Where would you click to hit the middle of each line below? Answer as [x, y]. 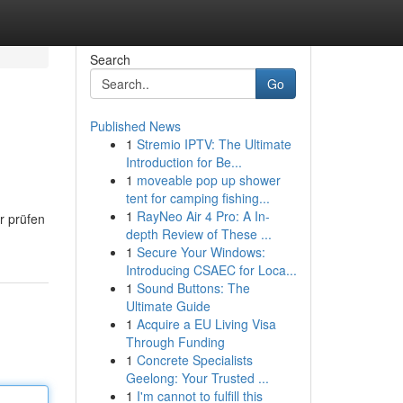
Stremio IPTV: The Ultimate [214, 144]
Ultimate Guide [168, 306]
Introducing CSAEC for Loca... [211, 270]
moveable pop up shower [208, 180]
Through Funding [175, 342]
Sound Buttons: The [193, 288]
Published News [135, 126]
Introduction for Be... [184, 162]
